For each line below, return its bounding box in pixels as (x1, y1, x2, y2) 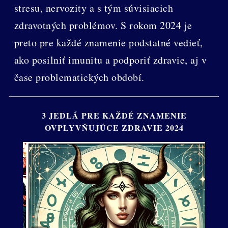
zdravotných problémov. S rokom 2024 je (14, 18, 192, 33)
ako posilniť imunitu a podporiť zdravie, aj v (14, 53, 207, 67)
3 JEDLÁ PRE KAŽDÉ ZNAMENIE (41, 109, 187, 122)
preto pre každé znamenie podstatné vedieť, (14, 36, 203, 50)
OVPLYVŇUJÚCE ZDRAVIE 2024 (44, 122, 184, 134)
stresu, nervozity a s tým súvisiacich (14, 1, 174, 15)
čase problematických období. (14, 70, 145, 84)
